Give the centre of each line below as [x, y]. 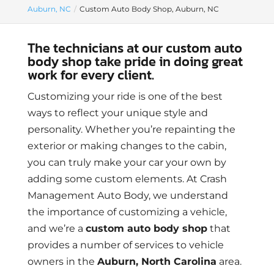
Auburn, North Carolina [157, 261]
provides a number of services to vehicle [125, 245]
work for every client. [91, 75]
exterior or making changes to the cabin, [127, 146]
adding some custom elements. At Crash [127, 179]
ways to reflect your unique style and [117, 113]
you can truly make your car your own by [127, 162]
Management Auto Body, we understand [128, 195]
